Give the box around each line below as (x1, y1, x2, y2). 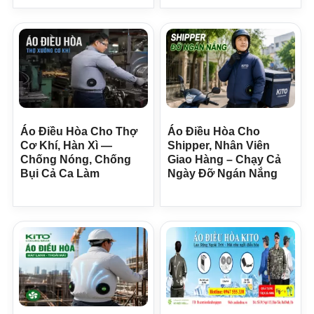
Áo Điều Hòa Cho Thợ (20, 125, 137, 137)
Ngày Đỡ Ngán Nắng (168, 167, 278, 179)
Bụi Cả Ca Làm (20, 167, 100, 179)
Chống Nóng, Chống (20, 153, 131, 165)
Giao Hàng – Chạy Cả (168, 153, 281, 165)
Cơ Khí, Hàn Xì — (20, 139, 112, 151)
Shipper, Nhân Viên (168, 139, 270, 151)
